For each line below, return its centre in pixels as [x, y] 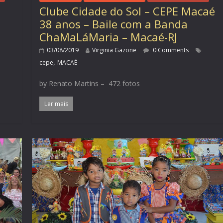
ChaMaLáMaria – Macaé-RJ [109, 37]
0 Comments [170, 50]
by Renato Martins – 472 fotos [90, 84]
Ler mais [56, 104]
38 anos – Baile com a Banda [114, 24]
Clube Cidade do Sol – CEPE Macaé [127, 11]
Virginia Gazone [114, 50]
